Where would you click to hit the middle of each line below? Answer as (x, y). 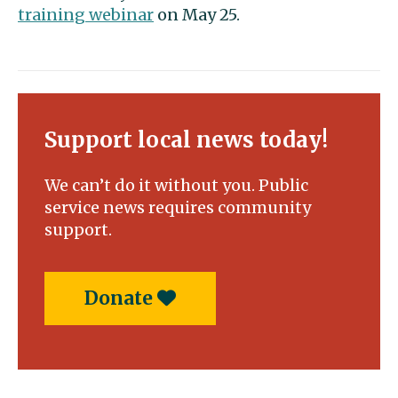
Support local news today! (186, 140)
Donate (121, 298)
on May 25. (197, 15)
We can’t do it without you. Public (176, 185)
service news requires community (178, 207)
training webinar (86, 15)
